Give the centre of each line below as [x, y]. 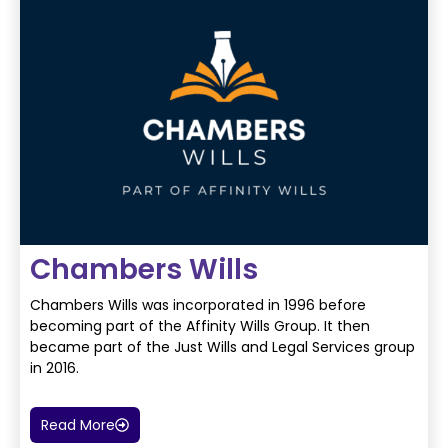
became [60, 346]
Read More [78, 425]
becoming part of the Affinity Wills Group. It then [200, 325]
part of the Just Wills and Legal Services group [252, 346]
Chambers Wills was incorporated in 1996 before [198, 304]
